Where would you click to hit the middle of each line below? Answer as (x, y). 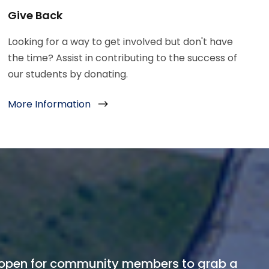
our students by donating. (68, 74)
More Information (50, 104)
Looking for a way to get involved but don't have (121, 42)
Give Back (35, 16)
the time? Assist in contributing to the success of (123, 58)
